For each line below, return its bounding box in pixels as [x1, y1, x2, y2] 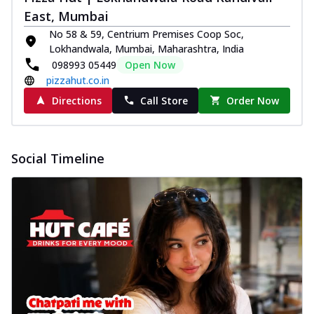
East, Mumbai [24, 7, 109, 25]
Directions [51, 93, 102, 107]
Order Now [226, 93, 280, 107]
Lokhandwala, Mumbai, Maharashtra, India [49, 41, 244, 55]
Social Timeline [11, 149, 104, 167]
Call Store [139, 93, 188, 107]
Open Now [125, 57, 175, 71]
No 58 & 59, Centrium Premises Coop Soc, [49, 27, 244, 41]
